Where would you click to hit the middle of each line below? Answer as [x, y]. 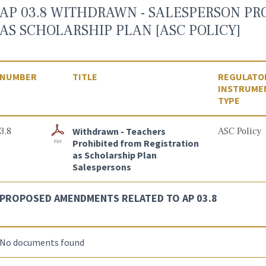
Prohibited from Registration [135, 143]
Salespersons [102, 167]
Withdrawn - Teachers [119, 131]
